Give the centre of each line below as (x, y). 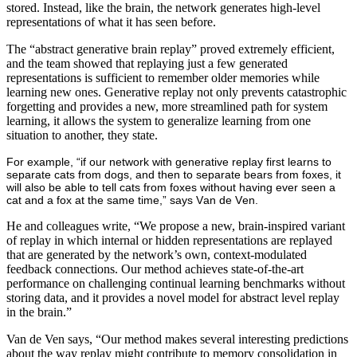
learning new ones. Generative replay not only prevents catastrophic (177, 92)
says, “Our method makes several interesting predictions (208, 339)
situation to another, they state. (82, 135)
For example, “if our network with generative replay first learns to (169, 161)
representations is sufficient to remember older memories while (163, 77)
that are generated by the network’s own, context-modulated (157, 254)
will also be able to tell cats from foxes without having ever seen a (171, 187)
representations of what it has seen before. (111, 22)
